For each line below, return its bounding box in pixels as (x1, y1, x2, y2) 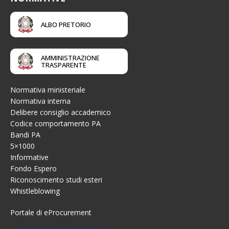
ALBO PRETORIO (41, 20, 91, 29)
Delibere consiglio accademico (10, 107, 111, 117)
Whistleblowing (10, 186, 60, 196)
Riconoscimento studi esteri (10, 175, 102, 185)
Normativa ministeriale (10, 85, 85, 95)
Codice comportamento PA (10, 119, 101, 128)
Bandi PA (10, 130, 40, 140)
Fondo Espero (10, 164, 57, 173)
